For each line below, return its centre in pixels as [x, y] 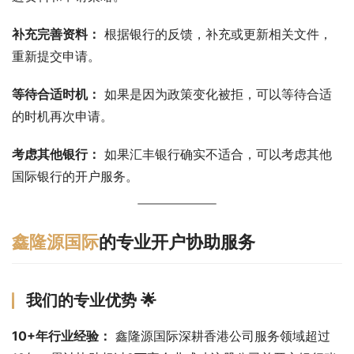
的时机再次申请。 [62, 116]
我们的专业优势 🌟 [91, 300]
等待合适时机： [56, 94]
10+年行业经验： [62, 335]
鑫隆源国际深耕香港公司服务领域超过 [221, 335]
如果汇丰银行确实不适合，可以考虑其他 [216, 154]
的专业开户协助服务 [177, 241]
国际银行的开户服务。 [75, 176]
